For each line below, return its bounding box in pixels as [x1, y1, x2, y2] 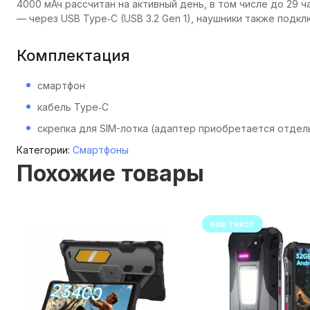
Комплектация [17, 46, 130, 64]
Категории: [17, 144, 73, 156]
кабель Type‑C [37, 101, 109, 113]
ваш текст [210, 219, 255, 229]
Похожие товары [17, 160, 204, 187]
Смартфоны [73, 144, 129, 156]
